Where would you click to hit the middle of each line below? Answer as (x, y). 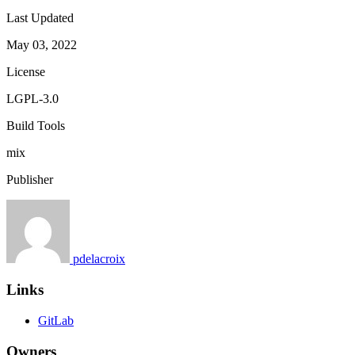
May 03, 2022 (42, 45)
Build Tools (36, 126)
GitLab (56, 320)
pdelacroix (99, 259)
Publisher (30, 180)
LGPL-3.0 (32, 99)
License (26, 72)
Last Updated (40, 18)
